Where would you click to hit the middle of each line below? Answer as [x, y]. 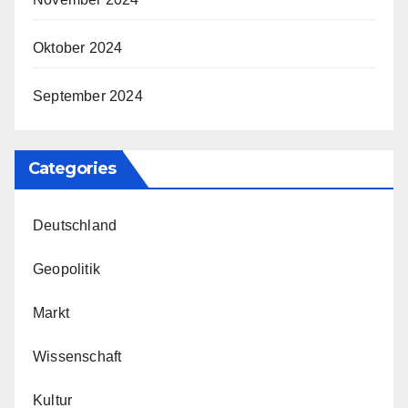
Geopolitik [66, 269]
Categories [72, 168]
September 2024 [88, 96]
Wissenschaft [77, 356]
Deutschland [75, 225]
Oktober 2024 [78, 47]
